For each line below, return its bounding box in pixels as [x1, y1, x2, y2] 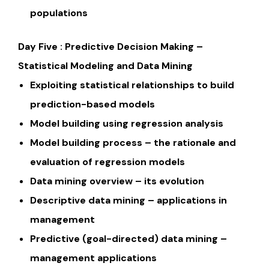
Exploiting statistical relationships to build [30, 79, 234, 92]
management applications [30, 252, 157, 265]
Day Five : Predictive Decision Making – [18, 40, 203, 53]
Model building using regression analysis [30, 117, 223, 130]
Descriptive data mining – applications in [30, 194, 227, 207]
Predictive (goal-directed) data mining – [30, 232, 227, 246]
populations [30, 7, 88, 20]
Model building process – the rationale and [30, 136, 236, 150]
